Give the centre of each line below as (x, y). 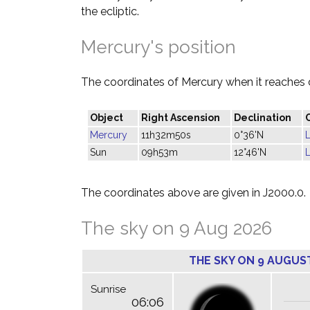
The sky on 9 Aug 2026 (176, 228)
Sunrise (108, 289)
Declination (263, 118)
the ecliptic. (110, 11)
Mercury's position (158, 47)
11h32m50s (166, 135)
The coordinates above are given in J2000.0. (193, 193)
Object (107, 118)
